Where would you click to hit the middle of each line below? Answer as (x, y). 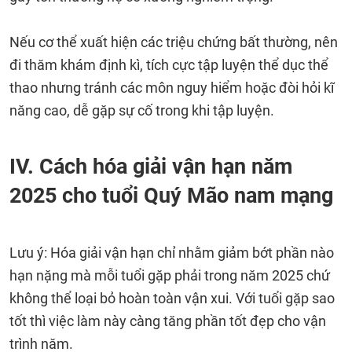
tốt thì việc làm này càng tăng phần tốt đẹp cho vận (168, 321)
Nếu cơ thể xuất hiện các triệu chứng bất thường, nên (174, 42)
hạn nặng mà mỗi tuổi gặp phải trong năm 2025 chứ (170, 275)
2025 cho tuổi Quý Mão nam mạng (171, 196)
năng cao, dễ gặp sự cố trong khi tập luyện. (142, 110)
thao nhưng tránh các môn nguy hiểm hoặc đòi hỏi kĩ (172, 88)
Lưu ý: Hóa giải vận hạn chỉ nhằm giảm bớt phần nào (172, 253)
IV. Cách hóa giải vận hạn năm (151, 167)
